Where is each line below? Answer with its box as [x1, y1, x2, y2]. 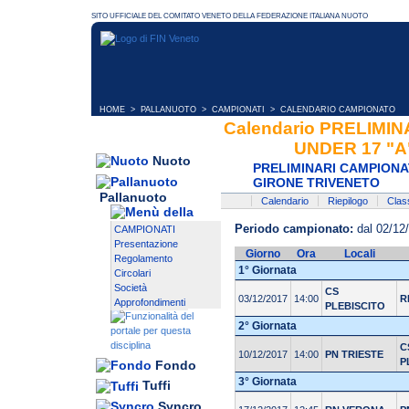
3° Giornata [238, 375, 297, 389]
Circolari [114, 267, 151, 279]
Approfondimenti [114, 297, 185, 309]
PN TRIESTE [325, 349, 383, 361]
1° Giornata [238, 264, 297, 278]
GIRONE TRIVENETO [253, 175, 380, 191]
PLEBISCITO [325, 300, 385, 312]
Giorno [246, 247, 280, 261]
